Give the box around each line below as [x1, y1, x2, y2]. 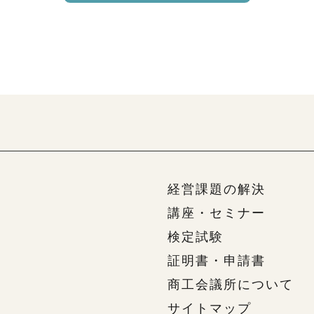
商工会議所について [168, 278, 294, 292]
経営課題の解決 [168, 182, 266, 196]
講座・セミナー [168, 206, 266, 220]
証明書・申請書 [168, 254, 266, 268]
